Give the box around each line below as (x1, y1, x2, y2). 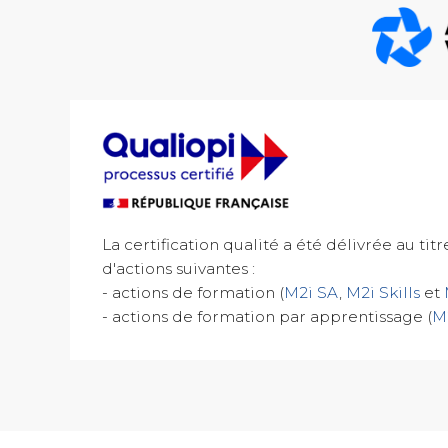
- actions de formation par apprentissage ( (101, 306, 432, 326)
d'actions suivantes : (101, 258, 255, 278)
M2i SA (283, 282, 339, 302)
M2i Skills (345, 282, 420, 302)
